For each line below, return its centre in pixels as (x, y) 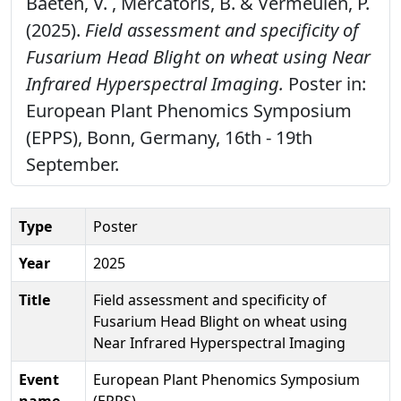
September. (73, 164)
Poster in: (325, 83)
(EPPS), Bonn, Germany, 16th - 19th (169, 137)
